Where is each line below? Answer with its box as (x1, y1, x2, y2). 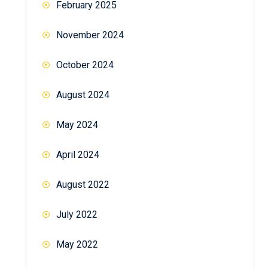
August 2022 (56, 178, 109, 190)
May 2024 (56, 118, 98, 130)
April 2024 (56, 148, 99, 160)
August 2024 (56, 89, 109, 100)
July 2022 (56, 208, 98, 220)
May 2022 (56, 238, 98, 250)
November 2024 (56, 29, 124, 41)
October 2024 (56, 59, 114, 71)
